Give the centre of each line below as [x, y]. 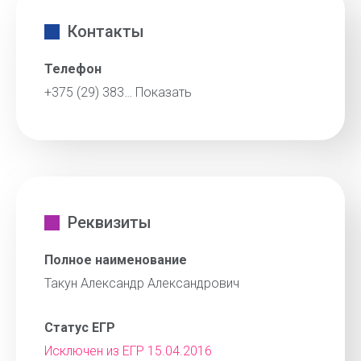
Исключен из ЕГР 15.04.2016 [128, 351]
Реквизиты [110, 222]
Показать [164, 92]
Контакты [106, 31]
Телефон [73, 69]
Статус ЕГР [80, 328]
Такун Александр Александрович [142, 283]
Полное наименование [116, 260]
